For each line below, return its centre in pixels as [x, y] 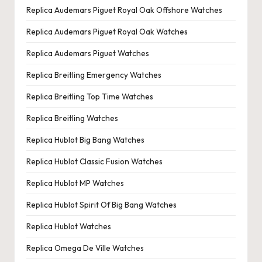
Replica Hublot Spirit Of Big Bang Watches [101, 204]
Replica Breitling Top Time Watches [90, 96]
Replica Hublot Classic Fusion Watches [94, 161]
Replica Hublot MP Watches [75, 183]
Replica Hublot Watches [69, 226]
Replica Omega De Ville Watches [85, 248]
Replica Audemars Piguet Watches [88, 53]
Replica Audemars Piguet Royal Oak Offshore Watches [124, 10]
